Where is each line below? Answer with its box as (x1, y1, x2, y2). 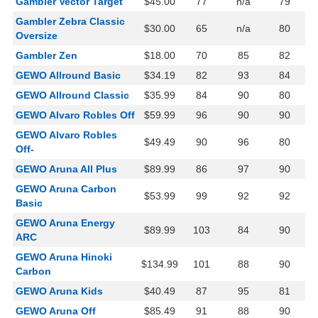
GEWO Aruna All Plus (16, 163, 117, 175)
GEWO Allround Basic (16, 70, 121, 82)
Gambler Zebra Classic (16, 16, 125, 28)
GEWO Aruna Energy (16, 217, 115, 229)
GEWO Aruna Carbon (16, 183, 116, 195)
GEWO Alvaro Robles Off (16, 109, 135, 121)
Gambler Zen (16, 50, 77, 62)
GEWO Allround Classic (16, 89, 129, 102)
